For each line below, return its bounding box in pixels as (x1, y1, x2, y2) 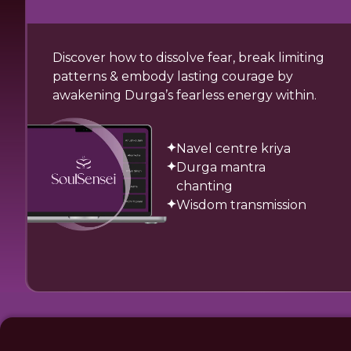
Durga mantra (175, 160, 266, 175)
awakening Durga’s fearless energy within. (52, 88, 317, 103)
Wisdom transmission (175, 197, 306, 212)
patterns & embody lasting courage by (52, 69, 293, 84)
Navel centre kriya (175, 141, 291, 156)
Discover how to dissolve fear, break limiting (52, 50, 324, 65)
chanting (175, 179, 233, 194)
